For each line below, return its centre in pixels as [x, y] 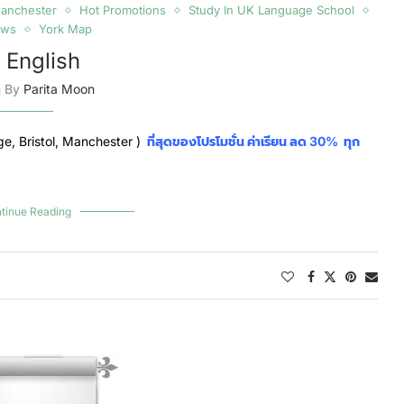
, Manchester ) [100, 141]
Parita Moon [59, 89]
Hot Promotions [122, 10]
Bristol [35, 141]
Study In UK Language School [271, 10]
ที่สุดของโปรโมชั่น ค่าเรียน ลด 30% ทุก [252, 141]
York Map [65, 29]
